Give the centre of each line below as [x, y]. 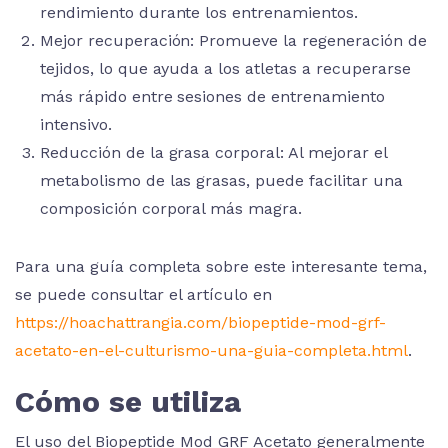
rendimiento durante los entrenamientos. [199, 12]
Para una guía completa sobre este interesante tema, [221, 266]
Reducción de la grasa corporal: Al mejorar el [213, 152]
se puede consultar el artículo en [144, 294]
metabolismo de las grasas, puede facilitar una [221, 180]
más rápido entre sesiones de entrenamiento [212, 96]
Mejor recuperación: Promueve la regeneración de [233, 40]
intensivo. [76, 124]
